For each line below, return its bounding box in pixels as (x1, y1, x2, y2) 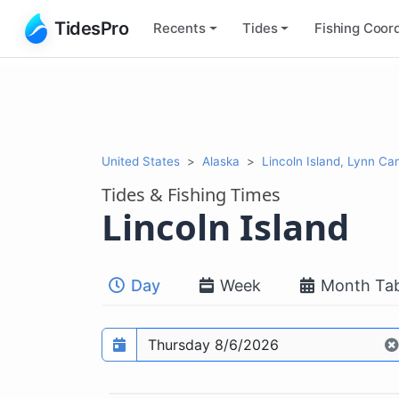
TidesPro (54, 17, 128, 39)
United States (102, 153, 180, 168)
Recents (153, 19, 206, 37)
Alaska (202, 153, 240, 168)
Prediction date (101, 327, 197, 345)
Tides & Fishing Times (102, 182, 281, 207)
